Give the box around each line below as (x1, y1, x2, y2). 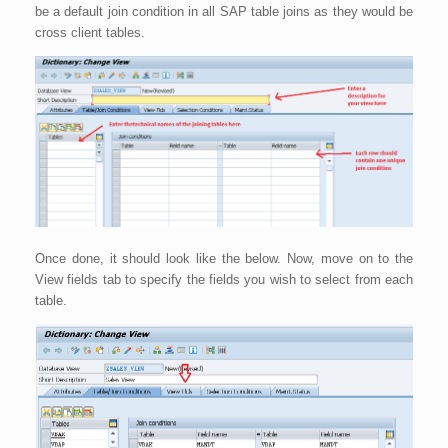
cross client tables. (35, 25, 145, 41)
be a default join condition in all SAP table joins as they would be (35, 4, 413, 20)
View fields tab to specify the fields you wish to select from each (35, 271, 413, 287)
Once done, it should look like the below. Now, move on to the (35, 250, 413, 266)
